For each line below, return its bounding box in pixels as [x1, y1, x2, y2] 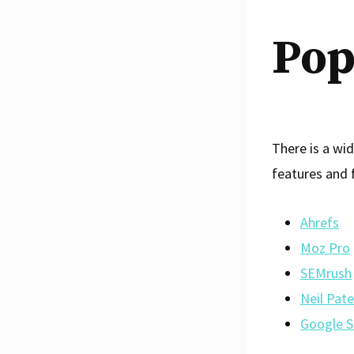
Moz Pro [300, 238, 350, 257]
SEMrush [300, 263, 352, 282]
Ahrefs [300, 213, 339, 232]
